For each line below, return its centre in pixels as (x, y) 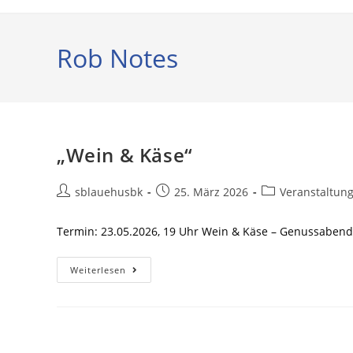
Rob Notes (117, 58)
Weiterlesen (98, 270)
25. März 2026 (211, 192)
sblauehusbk (109, 192)
